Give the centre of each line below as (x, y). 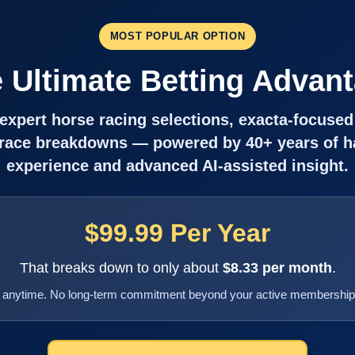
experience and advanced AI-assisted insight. (177, 166)
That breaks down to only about (121, 268)
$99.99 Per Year (177, 233)
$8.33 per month (277, 268)
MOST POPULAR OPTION (177, 36)
